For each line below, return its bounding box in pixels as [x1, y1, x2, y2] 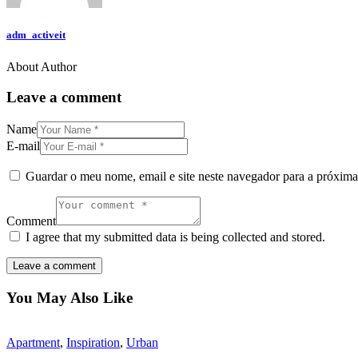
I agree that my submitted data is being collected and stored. [26, 230, 325, 245]
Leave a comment [6, 89, 121, 106]
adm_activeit [6, 29, 66, 42]
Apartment [6, 336, 60, 350]
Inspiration [66, 336, 120, 350]
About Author [6, 59, 77, 74]
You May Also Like [6, 288, 133, 306]
